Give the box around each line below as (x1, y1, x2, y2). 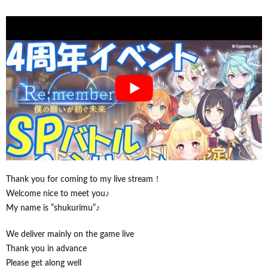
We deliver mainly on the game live (6, 230, 134, 239)
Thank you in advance (6, 244, 87, 253)
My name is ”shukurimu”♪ (6, 203, 100, 212)
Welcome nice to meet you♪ (6, 189, 109, 198)
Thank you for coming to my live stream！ (6, 175, 162, 184)
